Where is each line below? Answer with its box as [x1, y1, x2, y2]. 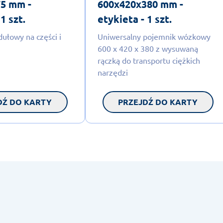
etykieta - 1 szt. [97, 12, 172, 25]
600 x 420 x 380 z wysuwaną [97, 43, 198, 53]
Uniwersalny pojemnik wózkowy [97, 31, 211, 41]
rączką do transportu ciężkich [97, 55, 200, 65]
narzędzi [97, 67, 128, 77]
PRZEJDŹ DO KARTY [118, 96, 198, 107]
